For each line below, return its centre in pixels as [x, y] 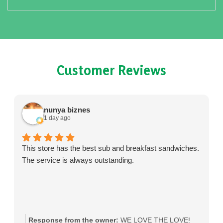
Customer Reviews [111, 70]
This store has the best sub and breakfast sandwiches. [111, 148]
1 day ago [57, 118]
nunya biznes [67, 110]
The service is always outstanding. [78, 160]
